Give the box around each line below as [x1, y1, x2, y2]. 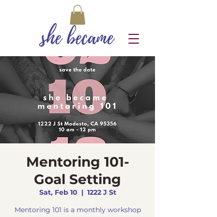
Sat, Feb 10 [39, 187, 77, 197]
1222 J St [87, 187, 116, 197]
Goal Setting [34, 170, 121, 187]
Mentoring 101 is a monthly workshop [14, 205, 141, 214]
